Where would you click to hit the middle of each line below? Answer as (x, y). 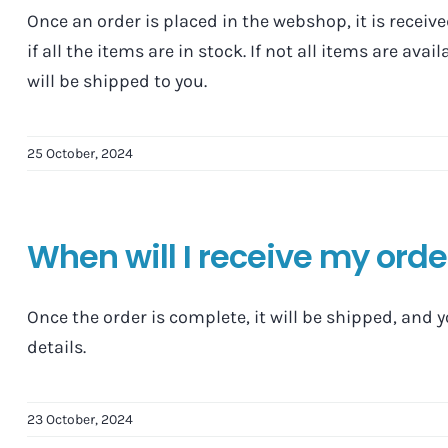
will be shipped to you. (116, 80)
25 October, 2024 (79, 153)
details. (56, 346)
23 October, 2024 (79, 419)
